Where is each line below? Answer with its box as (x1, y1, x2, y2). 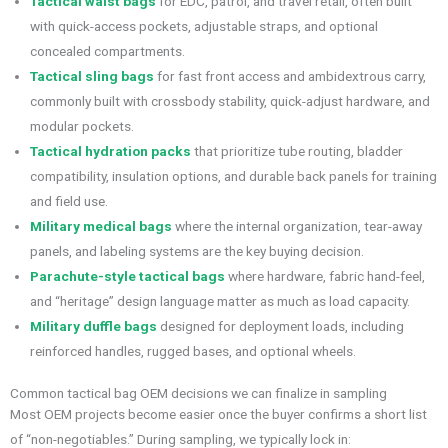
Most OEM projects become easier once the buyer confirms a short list (10, 405, 427, 422)
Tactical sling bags (30, 68, 154, 85)
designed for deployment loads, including (157, 318, 404, 335)
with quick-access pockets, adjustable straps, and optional (30, 18, 378, 35)
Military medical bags (30, 218, 172, 235)
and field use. (30, 193, 108, 210)
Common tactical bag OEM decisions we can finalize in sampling (10, 384, 387, 401)
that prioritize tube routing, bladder (191, 143, 403, 160)
